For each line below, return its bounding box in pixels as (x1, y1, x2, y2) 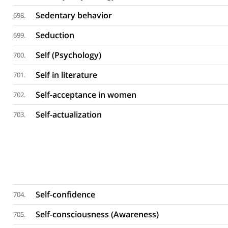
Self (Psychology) (36, 49, 102, 61)
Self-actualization (36, 109, 102, 120)
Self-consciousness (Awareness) (36, 209, 159, 220)
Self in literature (36, 69, 98, 80)
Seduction (36, 30, 75, 41)
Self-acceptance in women (36, 89, 137, 100)
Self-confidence (36, 189, 96, 200)
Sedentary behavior (36, 10, 112, 21)
